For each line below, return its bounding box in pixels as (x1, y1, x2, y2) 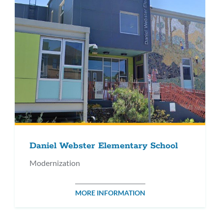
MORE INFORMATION (75, 188, 145, 197)
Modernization (29, 158, 80, 167)
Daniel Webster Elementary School (29, 140, 178, 151)
